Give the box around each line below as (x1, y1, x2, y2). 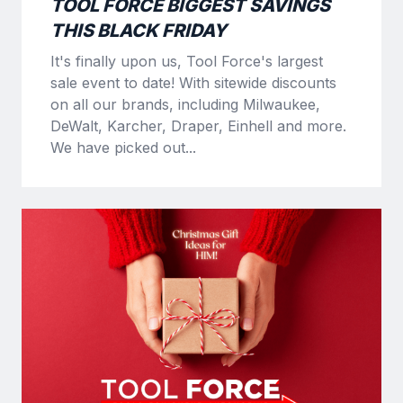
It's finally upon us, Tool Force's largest (50, 51, 323, 70)
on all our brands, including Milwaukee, (50, 94, 320, 113)
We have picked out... (50, 138, 196, 157)
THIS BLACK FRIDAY (50, 19, 227, 41)
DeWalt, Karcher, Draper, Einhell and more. (50, 116, 346, 135)
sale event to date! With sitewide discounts (50, 73, 336, 92)
